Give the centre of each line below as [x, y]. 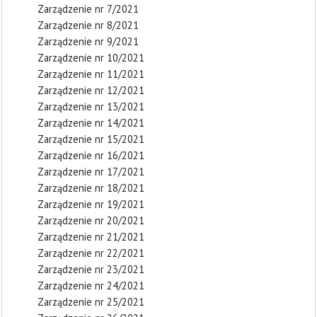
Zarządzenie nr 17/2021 [91, 172]
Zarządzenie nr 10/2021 [91, 58]
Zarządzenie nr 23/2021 [91, 269]
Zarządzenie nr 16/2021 [91, 155]
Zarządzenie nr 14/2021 [91, 123]
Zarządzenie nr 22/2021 [91, 253]
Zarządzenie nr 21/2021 [91, 237]
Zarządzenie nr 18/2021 [91, 188]
